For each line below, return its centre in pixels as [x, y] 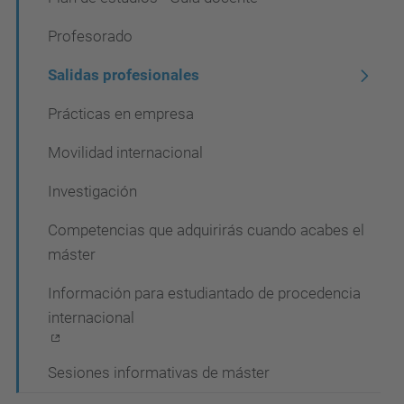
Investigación [92, 191]
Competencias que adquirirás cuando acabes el [206, 230]
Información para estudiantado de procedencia [204, 293]
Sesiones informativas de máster [159, 372]
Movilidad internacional [125, 152]
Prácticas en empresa [121, 114]
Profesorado [90, 36]
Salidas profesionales [124, 75]
